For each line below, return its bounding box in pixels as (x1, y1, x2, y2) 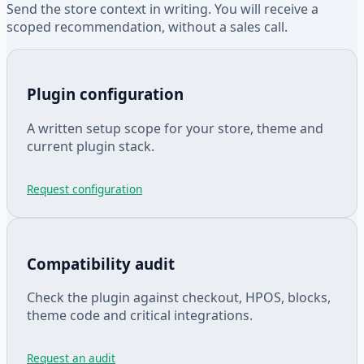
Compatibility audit (27, 253, 175, 274)
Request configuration (27, 181, 142, 197)
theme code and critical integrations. (27, 306, 253, 325)
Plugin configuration (27, 84, 184, 105)
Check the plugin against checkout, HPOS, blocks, (27, 288, 331, 307)
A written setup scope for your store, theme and (27, 119, 323, 138)
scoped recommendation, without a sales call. (6, 17, 288, 36)
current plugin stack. (27, 137, 154, 156)
